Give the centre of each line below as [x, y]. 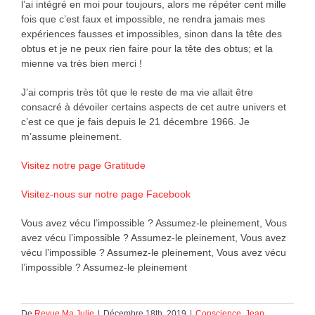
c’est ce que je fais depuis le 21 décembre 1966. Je [135, 121]
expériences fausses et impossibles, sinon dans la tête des [151, 33]
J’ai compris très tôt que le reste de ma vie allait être [137, 92]
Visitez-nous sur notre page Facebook [105, 194]
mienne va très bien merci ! [81, 63]
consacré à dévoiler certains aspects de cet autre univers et [153, 107]
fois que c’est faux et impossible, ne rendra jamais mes [143, 19]
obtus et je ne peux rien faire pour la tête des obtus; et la [147, 48]
